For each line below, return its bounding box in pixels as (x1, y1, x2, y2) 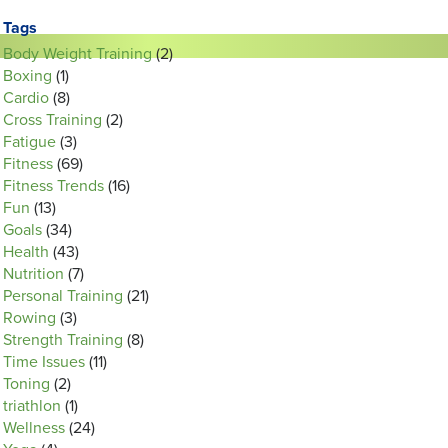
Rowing (3, 308, 56, 328)
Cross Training (3, 110, 102, 130)
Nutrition (3, 264, 64, 284)
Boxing (3, 66, 52, 86)
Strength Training (3, 330, 123, 350)
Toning (3, 374, 50, 394)
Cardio (3, 88, 49, 108)
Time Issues (3, 352, 85, 372)
